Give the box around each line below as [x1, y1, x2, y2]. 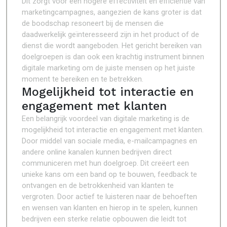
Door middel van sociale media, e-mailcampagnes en [22, 136, 197, 145]
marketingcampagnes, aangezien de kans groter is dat [22, 8, 202, 17]
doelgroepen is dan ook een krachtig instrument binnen [22, 52, 204, 61]
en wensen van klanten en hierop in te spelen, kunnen [22, 203, 198, 212]
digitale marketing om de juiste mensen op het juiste [22, 63, 195, 72]
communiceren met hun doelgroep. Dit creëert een [22, 159, 189, 168]
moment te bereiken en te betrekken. [22, 74, 143, 84]
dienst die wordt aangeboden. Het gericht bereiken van [22, 41, 202, 50]
